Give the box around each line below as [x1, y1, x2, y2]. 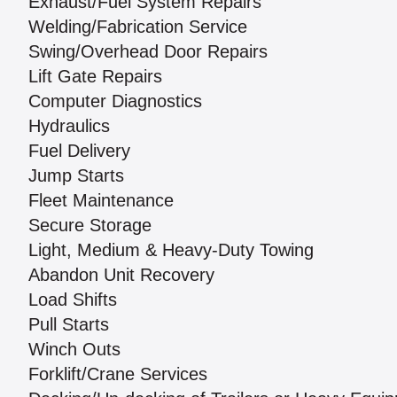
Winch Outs [28, 339, 121, 360]
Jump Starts [28, 166, 124, 186]
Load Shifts [28, 290, 117, 310]
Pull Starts [28, 315, 109, 335]
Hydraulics [28, 116, 110, 136]
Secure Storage [28, 215, 152, 236]
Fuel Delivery [28, 141, 130, 161]
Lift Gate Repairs [28, 66, 162, 87]
